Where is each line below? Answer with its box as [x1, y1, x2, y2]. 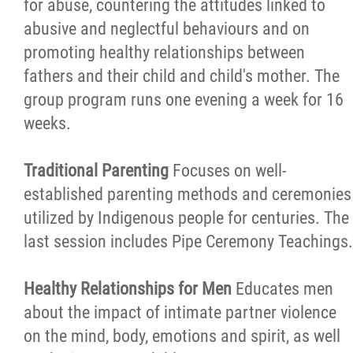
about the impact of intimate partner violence [24, 303, 336, 322]
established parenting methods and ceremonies [24, 184, 351, 204]
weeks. [24, 113, 71, 133]
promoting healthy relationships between [24, 43, 305, 62]
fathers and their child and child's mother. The [24, 66, 340, 86]
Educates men [236, 279, 333, 299]
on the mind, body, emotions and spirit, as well [24, 326, 340, 346]
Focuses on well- [173, 161, 286, 180]
